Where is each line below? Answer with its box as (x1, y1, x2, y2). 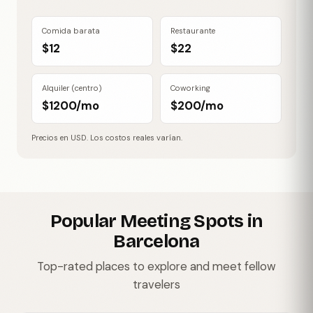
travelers (133, 276, 180, 292)
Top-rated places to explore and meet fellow (37, 258, 276, 274)
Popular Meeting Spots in (50, 210, 263, 232)
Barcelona (113, 230, 200, 252)
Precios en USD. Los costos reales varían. (31, 132, 182, 143)
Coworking (170, 82, 210, 93)
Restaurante (170, 25, 215, 36)
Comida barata (41, 25, 100, 36)
